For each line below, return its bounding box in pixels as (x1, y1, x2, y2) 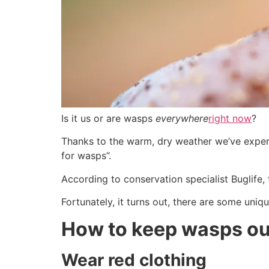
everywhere (156, 112, 208, 124)
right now (208, 112, 252, 124)
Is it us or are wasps (61, 112, 156, 124)
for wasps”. (61, 150, 111, 162)
